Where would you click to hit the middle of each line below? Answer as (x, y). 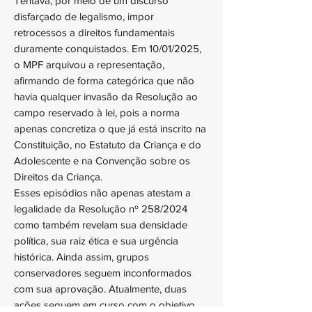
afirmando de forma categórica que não (104, 80)
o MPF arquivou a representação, (89, 64)
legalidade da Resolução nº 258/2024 (101, 209)
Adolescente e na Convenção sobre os (102, 161)
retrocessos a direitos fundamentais (94, 32)
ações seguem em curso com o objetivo (104, 305)
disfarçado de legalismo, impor (84, 16)
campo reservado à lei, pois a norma (97, 112)
